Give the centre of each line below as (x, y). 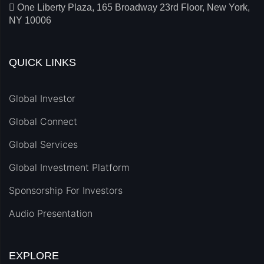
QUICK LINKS (42, 63)
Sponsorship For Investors (66, 191)
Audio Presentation (51, 214)
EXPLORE (34, 256)
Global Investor (42, 99)
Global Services (43, 145)
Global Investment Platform (69, 168)
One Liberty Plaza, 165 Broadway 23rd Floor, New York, (133, 8)
